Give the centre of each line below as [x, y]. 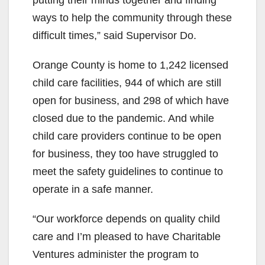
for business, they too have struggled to [125, 153]
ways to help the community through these [132, 17]
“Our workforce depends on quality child [126, 219]
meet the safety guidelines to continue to [128, 171]
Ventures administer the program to [116, 254]
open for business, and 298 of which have [131, 100]
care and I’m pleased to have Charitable [127, 236]
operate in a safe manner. [93, 189]
